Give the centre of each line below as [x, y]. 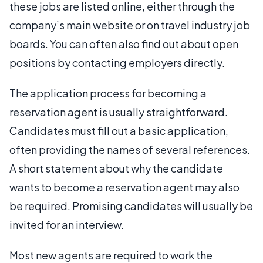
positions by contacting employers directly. [117, 62]
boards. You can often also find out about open [124, 43]
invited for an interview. [67, 224]
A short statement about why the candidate [116, 168]
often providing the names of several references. [130, 149]
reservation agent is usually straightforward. [119, 112]
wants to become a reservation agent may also [124, 187]
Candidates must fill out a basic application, [119, 130]
